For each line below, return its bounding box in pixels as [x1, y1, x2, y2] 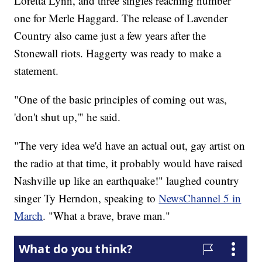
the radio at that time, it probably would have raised [14, 155, 243, 170]
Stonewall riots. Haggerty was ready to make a [14, 45, 222, 60]
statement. [14, 63, 59, 78]
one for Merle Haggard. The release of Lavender [14, 10, 228, 25]
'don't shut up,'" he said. [14, 109, 121, 124]
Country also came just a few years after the [14, 27, 206, 43]
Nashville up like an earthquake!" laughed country [14, 173, 240, 188]
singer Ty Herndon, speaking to [14, 190, 159, 205]
